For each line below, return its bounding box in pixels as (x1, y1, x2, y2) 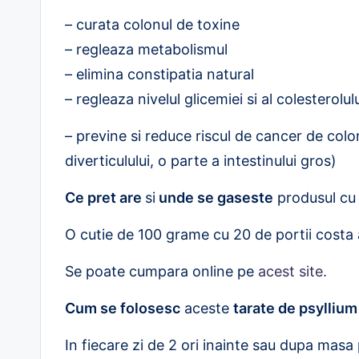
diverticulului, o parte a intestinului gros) (65, 152, 337, 169)
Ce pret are (65, 189, 145, 206)
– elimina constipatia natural (65, 66, 254, 83)
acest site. (258, 263, 327, 280)
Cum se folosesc (65, 300, 180, 317)
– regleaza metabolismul (65, 41, 228, 58)
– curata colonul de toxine (65, 16, 240, 33)
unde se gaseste (155, 189, 273, 206)
